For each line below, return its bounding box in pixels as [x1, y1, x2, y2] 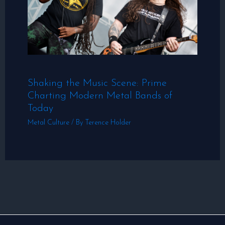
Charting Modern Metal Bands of [27, 91, 172, 101]
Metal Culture [27, 119, 69, 127]
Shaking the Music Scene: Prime [27, 78, 167, 89]
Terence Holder [84, 119, 131, 127]
